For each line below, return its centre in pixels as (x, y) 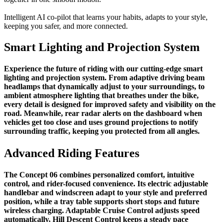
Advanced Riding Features (72, 153)
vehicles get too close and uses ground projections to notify (101, 122)
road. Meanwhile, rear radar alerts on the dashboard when (103, 113)
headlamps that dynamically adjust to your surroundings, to (104, 87)
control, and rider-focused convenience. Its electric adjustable (106, 183)
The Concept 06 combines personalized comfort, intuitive (99, 174)
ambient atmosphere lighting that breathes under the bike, (101, 96)
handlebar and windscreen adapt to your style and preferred (106, 192)
